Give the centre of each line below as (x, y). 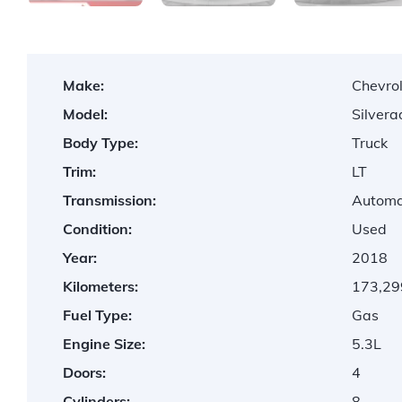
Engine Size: (104, 344)
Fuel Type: (97, 315)
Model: (85, 114)
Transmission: (109, 201)
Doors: (84, 373)
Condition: (97, 229)
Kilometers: (100, 287)
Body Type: (100, 143)
